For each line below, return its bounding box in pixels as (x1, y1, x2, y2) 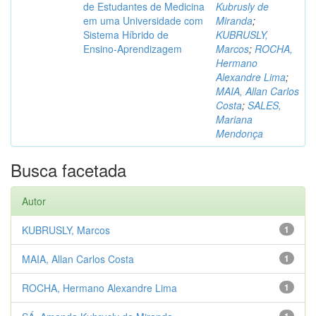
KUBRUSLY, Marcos (22, 223, 110, 238)
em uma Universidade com (83, 13, 203, 28)
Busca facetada (11, 157, 126, 183)
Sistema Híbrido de (83, 28, 169, 42)
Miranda (216, 13, 253, 28)
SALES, (248, 98, 281, 113)
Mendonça (216, 126, 263, 141)
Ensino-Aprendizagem (83, 42, 182, 56)
